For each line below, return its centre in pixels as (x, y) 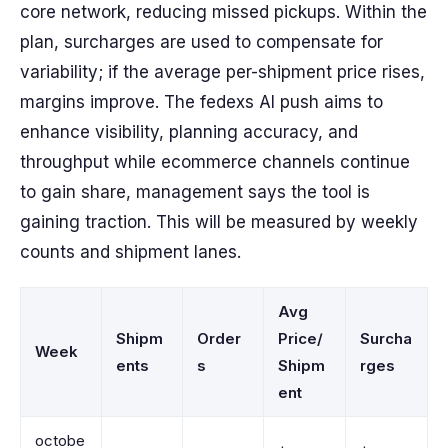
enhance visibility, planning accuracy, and (189, 132)
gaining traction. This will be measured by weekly (219, 222)
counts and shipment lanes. (130, 252)
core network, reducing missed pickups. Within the (223, 12)
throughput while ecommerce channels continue (215, 162)
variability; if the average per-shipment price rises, (222, 72)
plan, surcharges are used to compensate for (201, 42)
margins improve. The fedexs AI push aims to (201, 102)
